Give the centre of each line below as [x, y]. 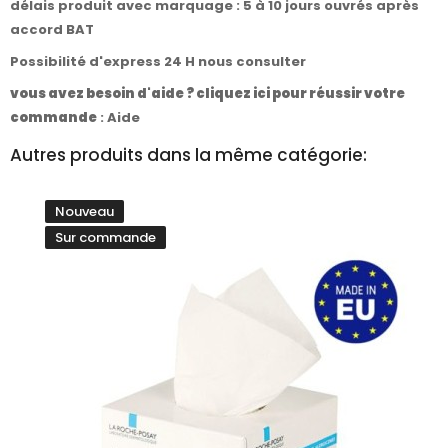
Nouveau [84, 211]
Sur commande [105, 237]
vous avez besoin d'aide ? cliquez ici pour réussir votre [207, 93]
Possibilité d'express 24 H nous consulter [159, 61]
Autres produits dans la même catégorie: [188, 154]
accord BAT [52, 29]
